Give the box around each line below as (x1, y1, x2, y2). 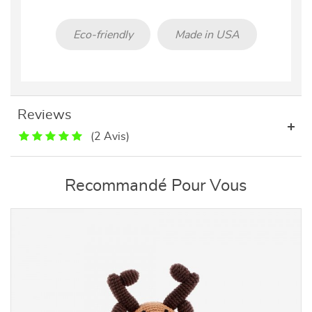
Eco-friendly (72, 29, 133, 40)
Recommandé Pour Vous (65, 178, 247, 194)
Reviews (17, 108, 72, 122)
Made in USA (174, 29, 240, 40)
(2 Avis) (91, 131, 130, 142)
